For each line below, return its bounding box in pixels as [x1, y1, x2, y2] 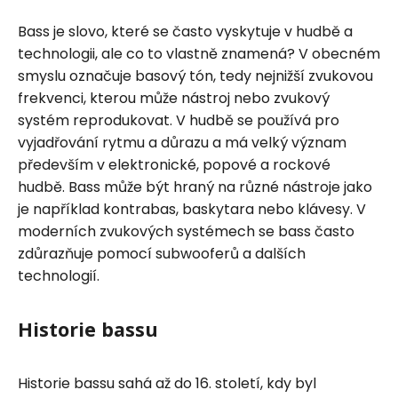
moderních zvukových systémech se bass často [18, 220, 354, 242]
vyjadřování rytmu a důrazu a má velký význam [18, 131, 346, 153]
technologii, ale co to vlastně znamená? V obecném [18, 43, 380, 64]
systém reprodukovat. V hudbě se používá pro [18, 109, 339, 131]
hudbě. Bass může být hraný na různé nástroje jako [18, 176, 372, 197]
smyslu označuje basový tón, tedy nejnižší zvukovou [18, 65, 373, 86]
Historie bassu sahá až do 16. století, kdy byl [18, 372, 316, 394]
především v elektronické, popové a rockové [18, 154, 330, 175]
